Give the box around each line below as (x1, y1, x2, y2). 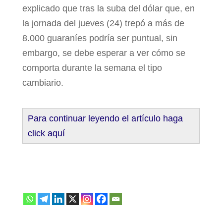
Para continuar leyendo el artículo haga (27, 113, 183, 123)
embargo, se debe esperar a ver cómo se (22, 48, 185, 58)
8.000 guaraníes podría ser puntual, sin (22, 33, 177, 43)
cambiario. (22, 78, 63, 88)
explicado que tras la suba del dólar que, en (22, 3, 195, 13)
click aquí (27, 128, 65, 138)
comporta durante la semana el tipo (22, 63, 162, 73)
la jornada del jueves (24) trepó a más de (22, 18, 184, 28)
